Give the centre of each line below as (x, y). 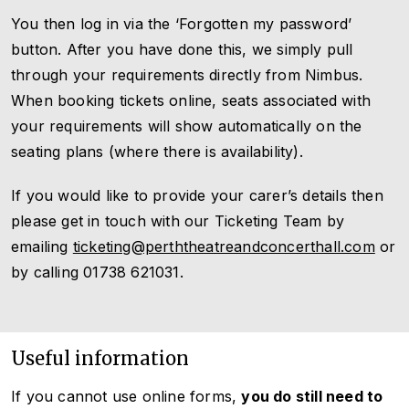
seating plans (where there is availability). (157, 151)
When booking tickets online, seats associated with (191, 100)
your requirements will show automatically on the (187, 126)
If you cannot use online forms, (126, 396)
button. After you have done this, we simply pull (182, 49)
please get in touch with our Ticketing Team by (178, 220)
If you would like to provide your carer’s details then (197, 195)
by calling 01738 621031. (97, 272)
